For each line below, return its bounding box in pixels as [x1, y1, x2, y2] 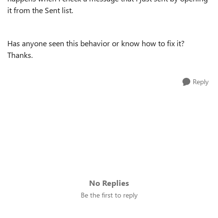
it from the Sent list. [7, 5, 73, 15]
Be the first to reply [80, 190, 138, 200]
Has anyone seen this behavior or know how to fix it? [7, 38, 186, 48]
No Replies [89, 178, 129, 188]
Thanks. [7, 50, 33, 60]
